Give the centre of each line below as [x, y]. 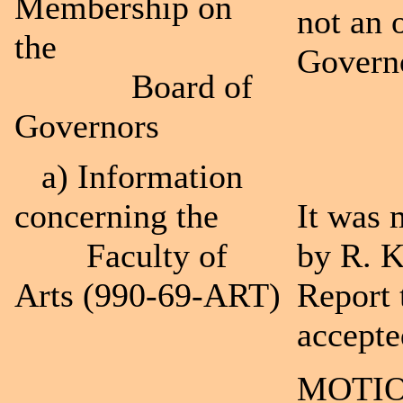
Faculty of [121, 255]
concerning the [121, 216]
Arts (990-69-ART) [148, 295]
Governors [87, 126]
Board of [134, 86]
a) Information [129, 176]
